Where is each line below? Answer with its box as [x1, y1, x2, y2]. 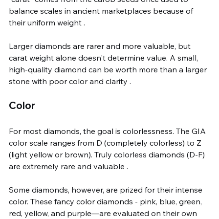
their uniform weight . [9, 18, 85, 27]
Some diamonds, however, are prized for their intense [9, 185, 204, 195]
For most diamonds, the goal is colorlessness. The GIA [9, 126, 208, 136]
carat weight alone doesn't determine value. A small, [9, 53, 200, 63]
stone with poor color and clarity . [9, 76, 131, 86]
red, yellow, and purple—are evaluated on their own [9, 208, 199, 218]
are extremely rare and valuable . [9, 161, 128, 171]
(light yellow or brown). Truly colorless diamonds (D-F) [9, 150, 207, 159]
